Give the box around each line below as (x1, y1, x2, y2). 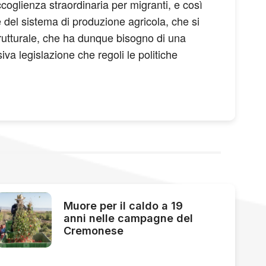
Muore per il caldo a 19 (63, 199, 183, 212)
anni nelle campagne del (63, 211, 193, 224)
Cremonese (63, 224, 123, 237)
